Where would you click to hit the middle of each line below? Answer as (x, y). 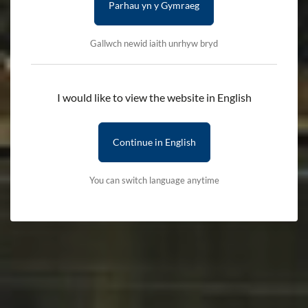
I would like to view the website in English (154, 97)
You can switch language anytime (154, 180)
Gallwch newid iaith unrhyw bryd (154, 43)
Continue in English (154, 142)
